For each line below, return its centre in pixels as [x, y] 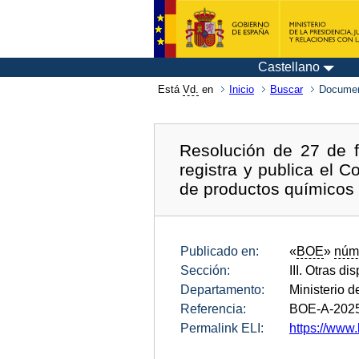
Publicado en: [220, 251]
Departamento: [222, 289]
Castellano [289, 67]
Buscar [286, 89]
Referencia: [213, 309]
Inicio [242, 89]
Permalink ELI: [222, 328]
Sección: [205, 270]
